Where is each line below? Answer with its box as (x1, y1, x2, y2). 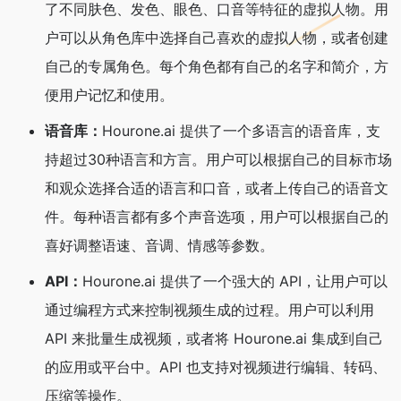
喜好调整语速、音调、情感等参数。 (45, 236, 274, 255)
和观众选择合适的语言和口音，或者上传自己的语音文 (45, 179, 388, 198)
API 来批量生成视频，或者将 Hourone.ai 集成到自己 (45, 329, 383, 348)
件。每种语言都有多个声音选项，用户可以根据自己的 (45, 208, 388, 226)
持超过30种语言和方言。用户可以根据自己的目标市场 (45, 150, 392, 169)
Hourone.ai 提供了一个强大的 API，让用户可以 (82, 272, 388, 291)
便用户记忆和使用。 (45, 86, 174, 105)
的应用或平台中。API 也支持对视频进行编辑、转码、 (45, 358, 387, 377)
